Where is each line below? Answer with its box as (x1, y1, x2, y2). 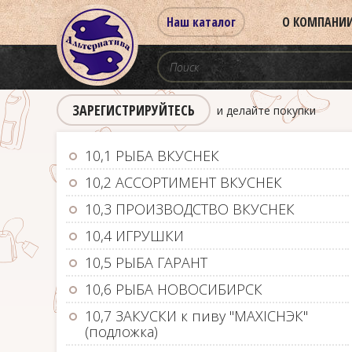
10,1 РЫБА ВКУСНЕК (85, 146, 219, 165)
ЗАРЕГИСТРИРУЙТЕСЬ (72, 101, 195, 119)
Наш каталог (167, 13, 236, 31)
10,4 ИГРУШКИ (85, 226, 184, 245)
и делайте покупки (217, 102, 316, 118)
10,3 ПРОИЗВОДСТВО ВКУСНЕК (85, 200, 295, 218)
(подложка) (85, 322, 158, 341)
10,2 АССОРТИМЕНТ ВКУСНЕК (85, 173, 282, 192)
